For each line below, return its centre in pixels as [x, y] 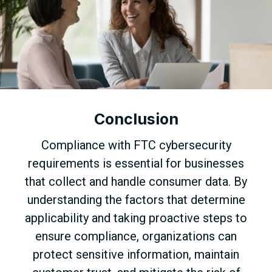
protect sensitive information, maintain [136, 255]
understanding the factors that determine [136, 200]
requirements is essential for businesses [136, 164]
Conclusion [136, 119]
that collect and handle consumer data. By [136, 182]
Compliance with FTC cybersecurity [136, 145]
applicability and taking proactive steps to [136, 218]
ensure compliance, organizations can [136, 236]
